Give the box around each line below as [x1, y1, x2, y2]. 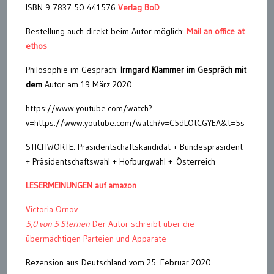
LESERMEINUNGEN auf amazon [26, 180, 136, 191]
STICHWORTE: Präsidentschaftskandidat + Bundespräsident [26, 141, 243, 152]
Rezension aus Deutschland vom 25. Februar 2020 [26, 257, 211, 268]
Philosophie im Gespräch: [26, 64, 118, 75]
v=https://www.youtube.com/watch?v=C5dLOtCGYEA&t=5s [26, 117, 245, 128]
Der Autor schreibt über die [90, 218, 194, 229]
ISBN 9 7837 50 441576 [26, 2, 116, 13]
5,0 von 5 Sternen [26, 218, 90, 229]
